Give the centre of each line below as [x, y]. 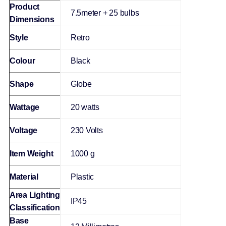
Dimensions [32, 20]
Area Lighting [35, 195]
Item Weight [31, 154]
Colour [22, 61]
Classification [35, 208]
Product [24, 7]
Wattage [24, 107]
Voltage [23, 131]
